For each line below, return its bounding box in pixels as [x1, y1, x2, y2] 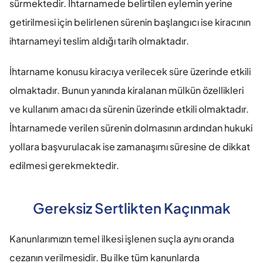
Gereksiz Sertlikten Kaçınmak [32, 198, 231, 217]
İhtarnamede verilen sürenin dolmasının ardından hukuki [9, 121, 252, 134]
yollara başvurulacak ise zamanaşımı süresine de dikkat [9, 140, 250, 153]
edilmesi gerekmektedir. [9, 159, 119, 171]
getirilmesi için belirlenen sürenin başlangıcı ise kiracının [9, 15, 251, 28]
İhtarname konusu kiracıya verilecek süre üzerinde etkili [9, 65, 251, 77]
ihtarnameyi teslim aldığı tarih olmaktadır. [9, 34, 189, 47]
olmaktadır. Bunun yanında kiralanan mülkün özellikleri [9, 83, 244, 96]
